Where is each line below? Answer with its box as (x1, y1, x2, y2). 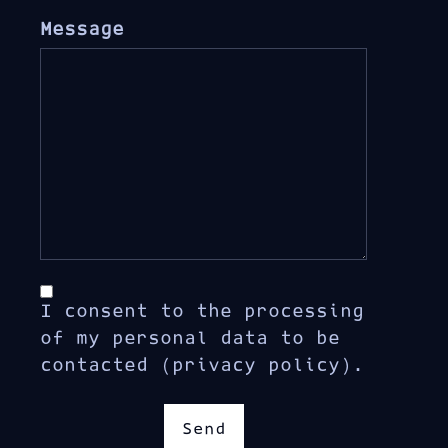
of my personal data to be (40, 329, 340, 349)
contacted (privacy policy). (40, 356, 364, 376)
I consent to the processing (40, 302, 364, 322)
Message (40, 20, 124, 40)
